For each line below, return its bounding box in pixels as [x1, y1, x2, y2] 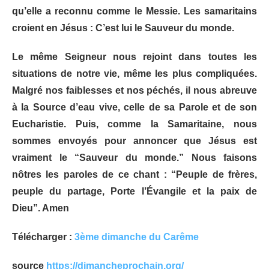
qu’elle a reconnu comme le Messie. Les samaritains [12, 6, 257, 17]
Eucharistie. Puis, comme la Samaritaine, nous [12, 119, 257, 130]
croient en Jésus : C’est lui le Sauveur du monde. [12, 23, 234, 34]
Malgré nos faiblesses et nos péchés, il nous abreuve [12, 85, 257, 96]
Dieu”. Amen [12, 203, 69, 214]
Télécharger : [12, 232, 74, 243]
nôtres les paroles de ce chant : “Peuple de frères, [12, 169, 257, 180]
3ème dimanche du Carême [74, 232, 199, 243]
